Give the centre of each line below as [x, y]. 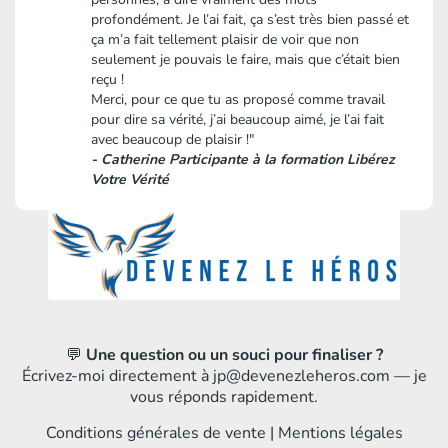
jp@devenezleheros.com [301, 375]
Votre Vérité [130, 180]
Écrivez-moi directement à [117, 375]
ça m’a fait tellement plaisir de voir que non [225, 40]
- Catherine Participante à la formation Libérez [243, 160]
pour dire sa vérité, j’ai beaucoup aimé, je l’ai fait [238, 120]
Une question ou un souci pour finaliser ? [234, 354]
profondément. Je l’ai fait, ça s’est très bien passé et [250, 20]
